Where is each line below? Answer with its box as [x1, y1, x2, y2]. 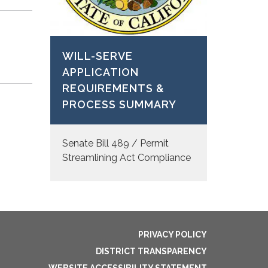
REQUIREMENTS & [62, 81, 165, 95]
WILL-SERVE [62, 49, 133, 62]
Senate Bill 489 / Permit [62, 137, 169, 149]
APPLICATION [62, 65, 139, 78]
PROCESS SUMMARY [62, 98, 176, 111]
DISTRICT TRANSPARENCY [96, 246, 207, 256]
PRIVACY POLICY [138, 229, 207, 239]
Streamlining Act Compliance [62, 151, 191, 163]
